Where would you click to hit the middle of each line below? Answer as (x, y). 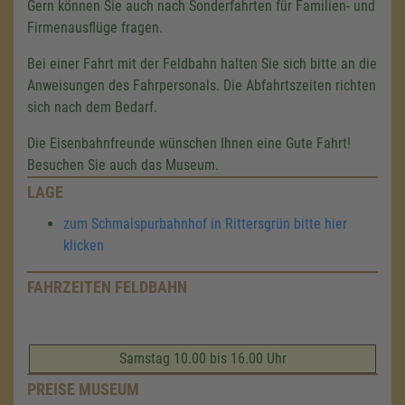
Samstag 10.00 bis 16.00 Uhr (202, 358)
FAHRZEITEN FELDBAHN (107, 287)
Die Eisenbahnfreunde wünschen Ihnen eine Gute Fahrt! (189, 143)
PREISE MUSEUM (83, 389)
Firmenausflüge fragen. (95, 28)
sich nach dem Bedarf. (92, 107)
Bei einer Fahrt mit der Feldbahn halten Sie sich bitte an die (202, 64)
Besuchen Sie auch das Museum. (123, 165)
